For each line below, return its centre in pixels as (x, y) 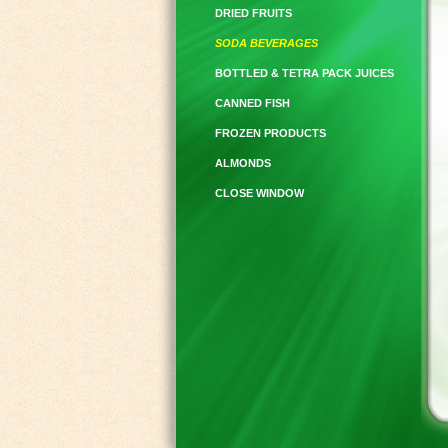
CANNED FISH (252, 103)
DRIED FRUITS (253, 13)
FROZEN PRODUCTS (270, 133)
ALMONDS (243, 163)
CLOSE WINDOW (259, 193)
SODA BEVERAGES (266, 43)
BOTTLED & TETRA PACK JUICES (304, 73)
